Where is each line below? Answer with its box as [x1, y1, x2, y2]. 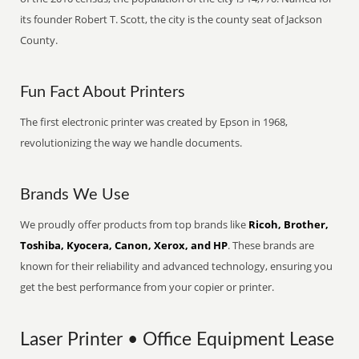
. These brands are [228, 238, 315, 252]
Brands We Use [20, 187, 131, 203]
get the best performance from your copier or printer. [20, 280, 275, 294]
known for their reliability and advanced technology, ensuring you [20, 259, 333, 273]
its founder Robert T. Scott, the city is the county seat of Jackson [20, 12, 323, 26]
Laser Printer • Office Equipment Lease [20, 331, 335, 349]
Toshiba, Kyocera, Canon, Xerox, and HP [20, 238, 228, 252]
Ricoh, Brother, [248, 217, 329, 232]
